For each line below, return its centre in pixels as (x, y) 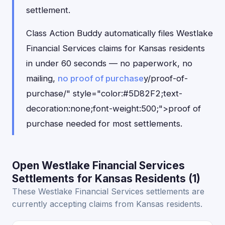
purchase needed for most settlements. (104, 124)
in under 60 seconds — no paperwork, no (109, 63)
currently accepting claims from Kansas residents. (107, 204)
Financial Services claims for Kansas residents (116, 48)
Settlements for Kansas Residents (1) (106, 179)
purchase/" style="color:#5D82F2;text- (104, 93)
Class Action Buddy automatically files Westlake (120, 33)
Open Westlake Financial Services (98, 165)
